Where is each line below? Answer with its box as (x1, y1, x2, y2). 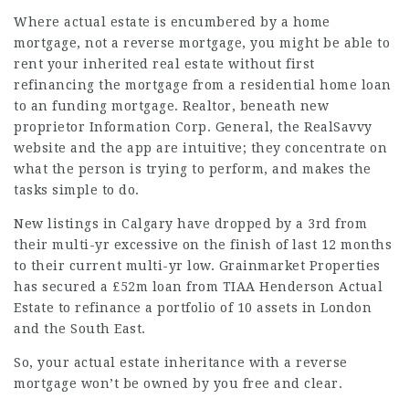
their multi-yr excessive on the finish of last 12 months (14, 237, 392, 252)
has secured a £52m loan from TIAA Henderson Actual (14, 279, 383, 294)
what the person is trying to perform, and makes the (14, 162, 372, 176)
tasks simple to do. (14, 183, 140, 197)
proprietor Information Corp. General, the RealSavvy (14, 120, 372, 134)
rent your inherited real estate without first (14, 57, 315, 71)
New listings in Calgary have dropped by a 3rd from (14, 216, 367, 231)
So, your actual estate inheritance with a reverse (14, 355, 348, 370)
